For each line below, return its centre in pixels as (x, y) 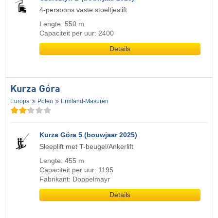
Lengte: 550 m (62, 24)
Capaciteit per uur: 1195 (76, 170)
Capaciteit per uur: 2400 (77, 33)
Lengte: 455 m (62, 161)
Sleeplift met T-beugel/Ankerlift (86, 147)
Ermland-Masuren (84, 101)
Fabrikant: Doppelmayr (75, 180)
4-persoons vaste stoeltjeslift (83, 10)
